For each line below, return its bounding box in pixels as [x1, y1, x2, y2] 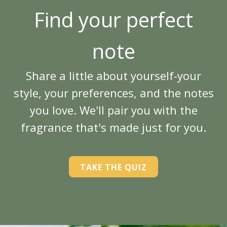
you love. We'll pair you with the [29, 102, 198, 118]
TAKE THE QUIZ [80, 162, 147, 173]
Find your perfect [34, 6, 193, 33]
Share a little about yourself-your [26, 68, 201, 83]
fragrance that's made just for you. [21, 120, 206, 135]
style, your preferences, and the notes [13, 85, 214, 100]
